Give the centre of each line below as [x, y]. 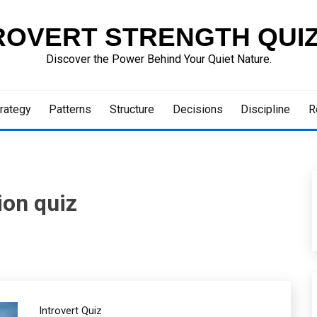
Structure [132, 109]
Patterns [70, 109]
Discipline [266, 109]
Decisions [197, 109]
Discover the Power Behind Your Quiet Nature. [158, 59]
